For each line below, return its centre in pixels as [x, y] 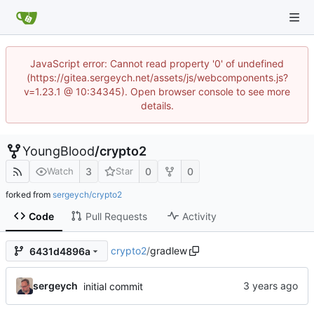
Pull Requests [116, 216]
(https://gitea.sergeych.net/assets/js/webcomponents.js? [157, 77]
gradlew [168, 251]
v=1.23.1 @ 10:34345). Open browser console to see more [157, 91]
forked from [29, 195]
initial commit [113, 286]
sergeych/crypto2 [87, 195]
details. [157, 105]
